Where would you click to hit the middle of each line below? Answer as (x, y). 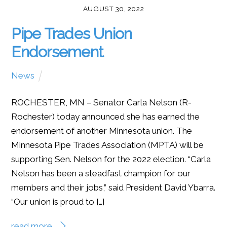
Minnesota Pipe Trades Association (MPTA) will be (108, 145)
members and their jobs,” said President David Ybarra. (113, 188)
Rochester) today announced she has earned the (106, 117)
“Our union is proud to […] (58, 202)
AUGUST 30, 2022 (113, 9)
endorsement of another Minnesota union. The (102, 131)
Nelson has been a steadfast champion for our (101, 174)
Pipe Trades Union (72, 34)
